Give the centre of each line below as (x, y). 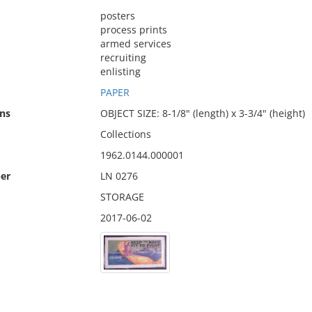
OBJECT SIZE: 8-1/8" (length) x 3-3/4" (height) (202, 113)
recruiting (123, 57)
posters (117, 16)
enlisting (120, 71)
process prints (133, 30)
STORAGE (122, 197)
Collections (125, 134)
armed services (135, 44)
